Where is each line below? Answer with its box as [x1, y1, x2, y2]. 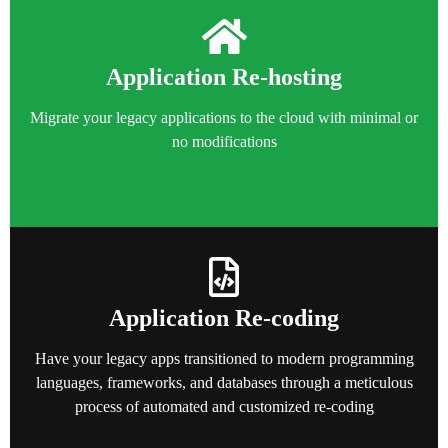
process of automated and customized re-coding [74, 397, 374, 415]
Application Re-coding [109, 304, 339, 331]
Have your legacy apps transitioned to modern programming [34, 349, 414, 367]
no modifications [171, 133, 277, 151]
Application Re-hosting [106, 64, 342, 91]
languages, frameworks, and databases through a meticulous [35, 373, 413, 391]
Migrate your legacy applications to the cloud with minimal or [30, 109, 418, 127]
